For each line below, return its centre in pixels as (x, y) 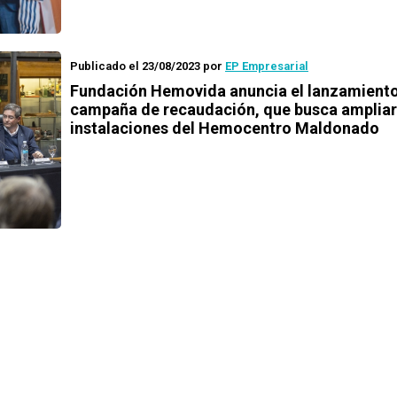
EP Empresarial (267, 66)
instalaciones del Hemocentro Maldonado (225, 128)
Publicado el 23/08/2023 (135, 66)
